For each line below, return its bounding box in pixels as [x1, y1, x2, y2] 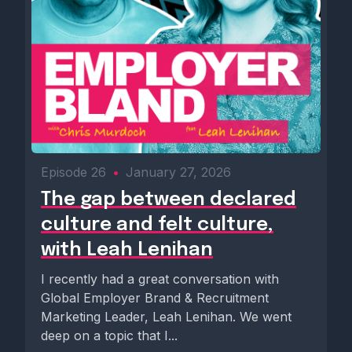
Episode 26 [41, 164, 106, 181]
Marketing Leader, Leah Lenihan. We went [41, 309, 291, 325]
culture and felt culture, [41, 215, 273, 236]
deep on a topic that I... [41, 328, 178, 344]
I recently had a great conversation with [41, 271, 279, 288]
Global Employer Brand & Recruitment [41, 290, 269, 306]
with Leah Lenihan [41, 240, 213, 261]
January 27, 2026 [126, 164, 231, 181]
